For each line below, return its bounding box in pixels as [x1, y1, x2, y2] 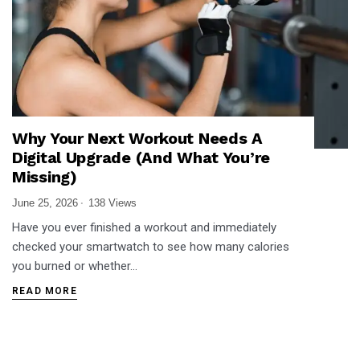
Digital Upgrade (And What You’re [12, 148, 271, 168]
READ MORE [12, 285, 77, 297]
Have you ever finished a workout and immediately [12, 220, 276, 235]
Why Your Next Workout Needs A [12, 129, 263, 149]
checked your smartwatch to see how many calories [12, 239, 289, 255]
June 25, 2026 [12, 197, 78, 210]
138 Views [88, 197, 137, 210]
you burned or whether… [12, 259, 137, 274]
